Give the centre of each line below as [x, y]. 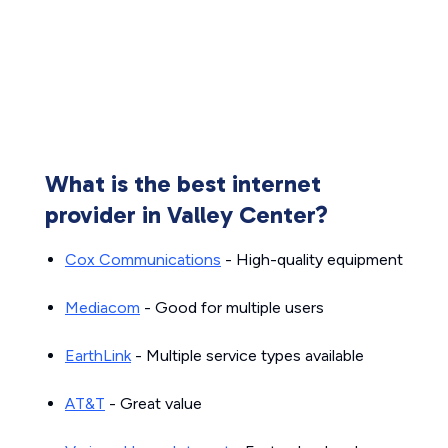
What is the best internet [183, 183]
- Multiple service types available [247, 355]
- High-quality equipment [312, 259]
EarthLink [98, 355]
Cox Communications [143, 259]
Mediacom [102, 307]
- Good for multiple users [232, 307]
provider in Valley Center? [186, 214]
